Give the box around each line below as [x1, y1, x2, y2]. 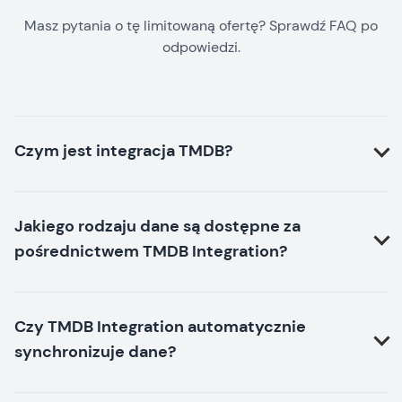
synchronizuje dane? [14, 340, 176, 363]
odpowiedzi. [162, 37, 240, 57]
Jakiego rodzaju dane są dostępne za [14, 214, 301, 237]
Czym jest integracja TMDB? [14, 139, 232, 162]
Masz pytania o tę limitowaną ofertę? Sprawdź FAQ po [24, 15, 378, 35]
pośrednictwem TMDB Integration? [14, 240, 287, 262]
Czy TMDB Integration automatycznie [14, 315, 306, 337]
